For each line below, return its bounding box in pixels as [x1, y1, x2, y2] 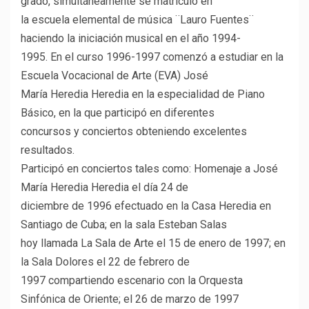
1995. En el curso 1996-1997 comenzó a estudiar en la [21, 50, 283, 64]
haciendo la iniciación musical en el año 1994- [21, 32, 241, 46]
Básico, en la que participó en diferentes [21, 106, 215, 120]
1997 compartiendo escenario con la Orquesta [21, 274, 243, 288]
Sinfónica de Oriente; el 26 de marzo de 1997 [21, 292, 239, 306]
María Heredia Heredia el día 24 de [21, 181, 188, 195]
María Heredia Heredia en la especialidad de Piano [21, 88, 265, 101]
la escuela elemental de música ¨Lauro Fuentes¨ [21, 13, 254, 27]
